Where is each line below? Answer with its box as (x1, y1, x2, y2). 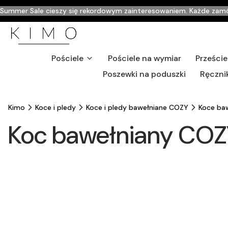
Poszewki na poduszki (103, 69, 186, 79)
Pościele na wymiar (107, 53, 181, 64)
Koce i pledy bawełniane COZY (86, 102, 188, 112)
